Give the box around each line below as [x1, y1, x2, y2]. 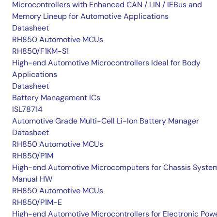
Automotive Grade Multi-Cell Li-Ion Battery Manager [12, 116, 199, 126]
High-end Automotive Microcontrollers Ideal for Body [12, 58, 201, 68]
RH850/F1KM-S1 [12, 46, 69, 56]
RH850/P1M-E [12, 197, 62, 207]
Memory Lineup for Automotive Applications [12, 11, 169, 21]
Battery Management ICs [12, 93, 100, 103]
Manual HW [12, 174, 52, 184]
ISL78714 [12, 104, 43, 114]
